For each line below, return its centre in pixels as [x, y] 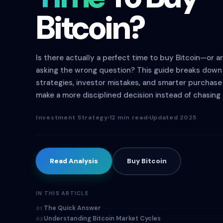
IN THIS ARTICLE [62, 193]
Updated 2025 [173, 117]
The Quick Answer [72, 208]
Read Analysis [74, 161]
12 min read [128, 117]
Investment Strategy [72, 117]
